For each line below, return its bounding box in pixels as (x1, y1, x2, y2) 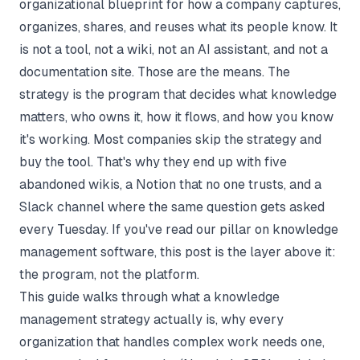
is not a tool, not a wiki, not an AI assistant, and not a (19, 42, 328, 57)
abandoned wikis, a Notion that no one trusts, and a (19, 177, 321, 192)
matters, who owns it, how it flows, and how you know (19, 109, 333, 125)
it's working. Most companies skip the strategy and (19, 132, 321, 147)
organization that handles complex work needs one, (19, 334, 325, 350)
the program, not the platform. (19, 267, 199, 282)
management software (19, 244, 154, 260)
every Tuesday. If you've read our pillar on (19, 222, 272, 237)
